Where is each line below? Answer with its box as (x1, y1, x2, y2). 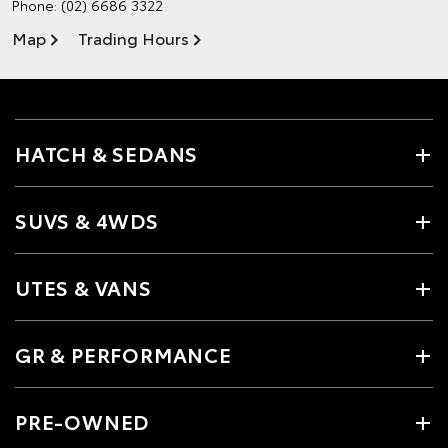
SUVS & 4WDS (15, 205, 159, 234)
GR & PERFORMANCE (15, 339, 232, 368)
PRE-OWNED (15, 406, 150, 435)
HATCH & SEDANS (15, 138, 199, 167)
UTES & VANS (15, 272, 152, 301)
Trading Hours (78, 25, 189, 49)
